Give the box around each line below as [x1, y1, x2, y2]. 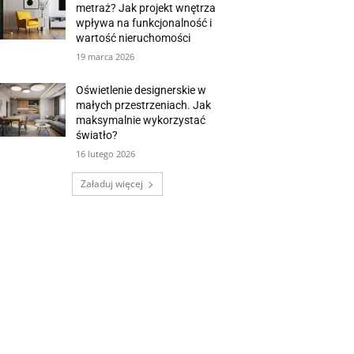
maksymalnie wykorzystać [76, 114, 206, 127]
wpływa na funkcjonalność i [76, 17, 213, 30]
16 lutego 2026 [76, 148, 136, 160]
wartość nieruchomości [76, 32, 191, 45]
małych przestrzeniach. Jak [76, 99, 212, 112]
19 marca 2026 [76, 51, 135, 63]
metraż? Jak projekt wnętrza [76, 2, 217, 15]
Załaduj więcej [80, 177, 143, 191]
